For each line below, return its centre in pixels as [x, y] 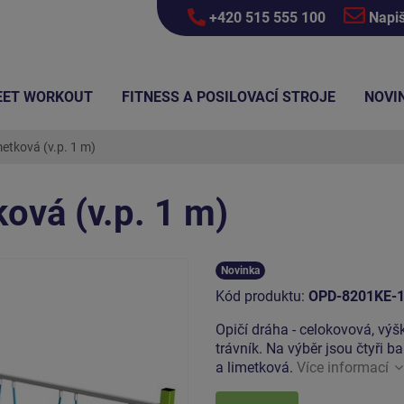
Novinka [240, 270]
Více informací [343, 367]
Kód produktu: [262, 296]
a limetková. [256, 367]
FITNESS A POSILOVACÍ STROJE [229, 97]
